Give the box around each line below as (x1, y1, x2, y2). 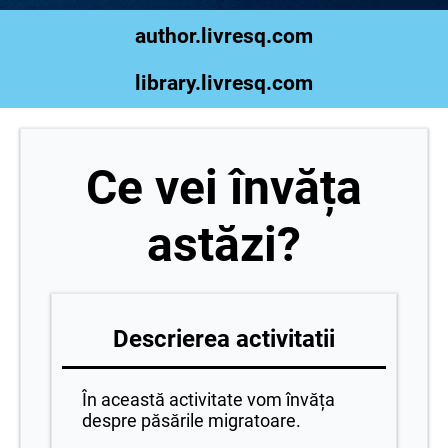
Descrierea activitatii (113, 325, 335, 354)
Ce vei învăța (86, 159, 362, 217)
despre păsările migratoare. (82, 410, 301, 432)
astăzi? (147, 216, 301, 274)
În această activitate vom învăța (82, 389, 335, 411)
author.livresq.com (135, 23, 313, 49)
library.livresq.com (135, 70, 313, 96)
